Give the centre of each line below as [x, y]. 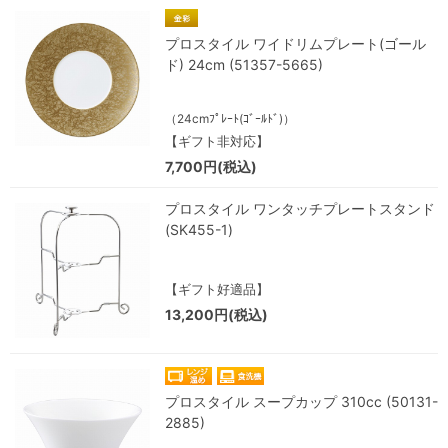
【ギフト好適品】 [217, 289]
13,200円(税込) [216, 314]
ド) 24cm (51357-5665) [244, 64]
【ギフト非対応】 [217, 141]
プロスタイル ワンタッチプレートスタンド [300, 208]
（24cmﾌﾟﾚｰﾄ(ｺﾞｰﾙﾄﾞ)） [230, 118]
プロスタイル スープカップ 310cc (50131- [301, 401]
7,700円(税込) [211, 166]
